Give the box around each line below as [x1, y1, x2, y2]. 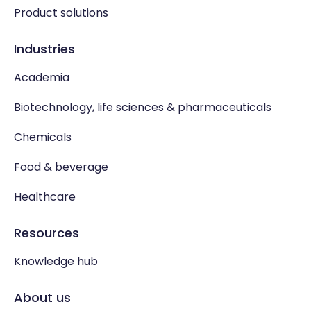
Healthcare [14, 188, 76, 205]
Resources [14, 224, 79, 242]
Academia [14, 69, 69, 85]
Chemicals [14, 128, 72, 145]
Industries [14, 40, 75, 58]
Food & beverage [14, 158, 108, 175]
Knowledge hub [14, 253, 98, 269]
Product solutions [14, 4, 108, 21]
